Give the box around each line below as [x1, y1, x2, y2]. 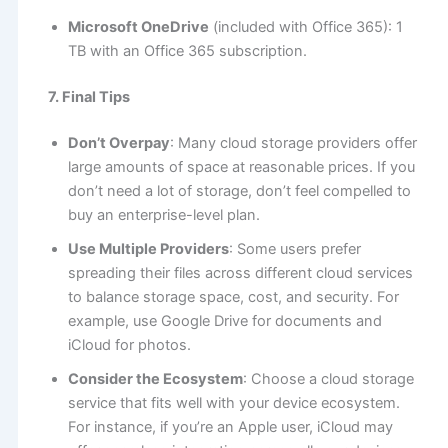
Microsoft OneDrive [67, 18, 209, 37]
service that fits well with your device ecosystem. [67, 393, 400, 412]
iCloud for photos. [67, 335, 191, 354]
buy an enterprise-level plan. [67, 205, 260, 224]
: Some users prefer [228, 239, 361, 258]
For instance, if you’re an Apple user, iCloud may [67, 417, 393, 436]
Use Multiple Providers [67, 239, 229, 258]
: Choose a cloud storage [242, 369, 414, 388]
